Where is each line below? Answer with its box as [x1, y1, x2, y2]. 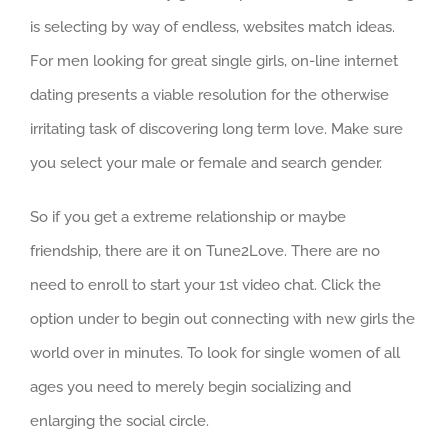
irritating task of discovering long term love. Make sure [30, 119, 403, 138]
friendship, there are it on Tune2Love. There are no [30, 241, 380, 260]
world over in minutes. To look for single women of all [30, 343, 400, 362]
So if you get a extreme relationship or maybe [30, 207, 346, 226]
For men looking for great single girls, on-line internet [30, 51, 398, 70]
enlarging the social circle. [30, 411, 209, 430]
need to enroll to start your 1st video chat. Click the [30, 275, 381, 294]
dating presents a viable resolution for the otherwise [30, 85, 389, 104]
